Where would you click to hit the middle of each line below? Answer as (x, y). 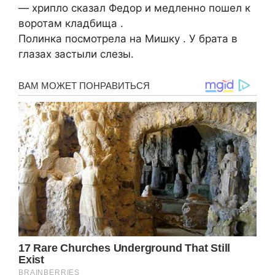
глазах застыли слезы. (76, 54)
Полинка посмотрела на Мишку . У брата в (128, 38)
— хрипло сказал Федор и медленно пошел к (134, 8)
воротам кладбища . (71, 23)
